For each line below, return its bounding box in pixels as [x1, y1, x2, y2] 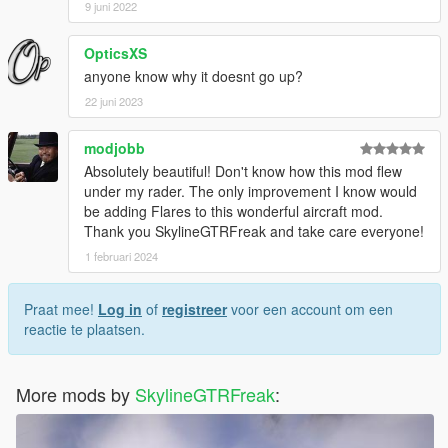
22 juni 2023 [85, 92, 143, 109]
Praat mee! [24, 298, 98, 319]
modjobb [84, 137, 145, 158]
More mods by [16, 380, 135, 407]
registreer [162, 298, 227, 319]
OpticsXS [84, 42, 147, 63]
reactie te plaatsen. [24, 318, 145, 339]
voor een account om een [227, 298, 393, 319]
